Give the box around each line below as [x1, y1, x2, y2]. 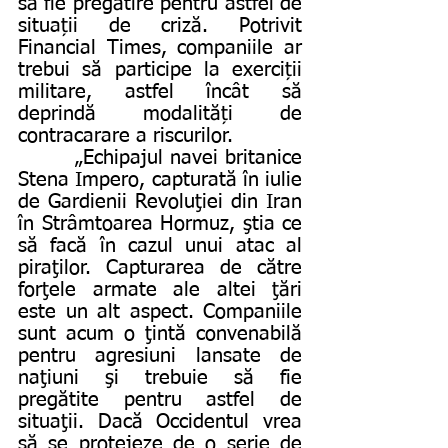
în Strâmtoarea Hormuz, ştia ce [18, 213, 302, 234]
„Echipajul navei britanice [18, 147, 75, 168]
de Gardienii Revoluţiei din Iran [18, 191, 302, 212]
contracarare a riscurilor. [18, 125, 233, 146]
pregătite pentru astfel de [18, 389, 302, 410]
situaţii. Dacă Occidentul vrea [18, 411, 302, 432]
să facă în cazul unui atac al [18, 235, 302, 256]
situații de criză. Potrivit [18, 15, 302, 36]
